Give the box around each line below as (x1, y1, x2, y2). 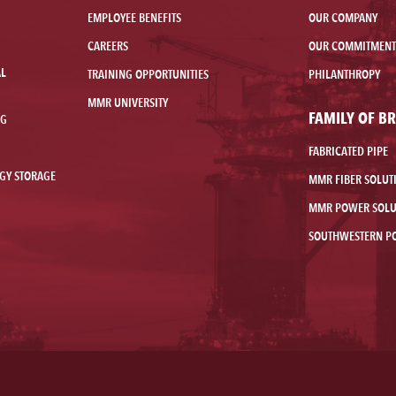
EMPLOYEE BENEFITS (88, 11, 182, 26)
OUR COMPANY (308, 11, 377, 26)
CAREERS (88, 39, 129, 54)
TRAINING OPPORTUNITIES (88, 67, 209, 82)
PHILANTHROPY (308, 67, 380, 82)
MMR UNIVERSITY (88, 95, 169, 110)
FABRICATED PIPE (308, 144, 388, 159)
